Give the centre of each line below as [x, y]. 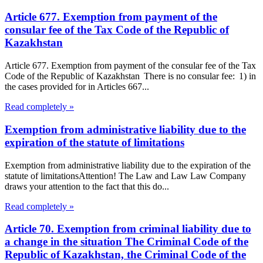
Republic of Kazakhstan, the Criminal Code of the [125, 255]
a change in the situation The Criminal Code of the [127, 242]
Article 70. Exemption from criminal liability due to [128, 229]
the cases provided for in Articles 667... [77, 87]
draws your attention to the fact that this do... [87, 186]
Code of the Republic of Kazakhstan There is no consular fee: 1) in [130, 76]
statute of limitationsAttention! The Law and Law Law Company [125, 176]
